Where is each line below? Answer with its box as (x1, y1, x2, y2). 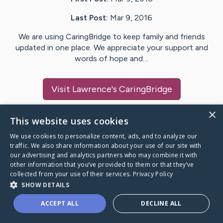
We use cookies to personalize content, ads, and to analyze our (10, 132, 198, 140)
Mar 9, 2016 (110, 13, 152, 23)
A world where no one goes (12, 191, 128, 203)
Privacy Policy (132, 170, 173, 178)
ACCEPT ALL (41, 199, 79, 208)
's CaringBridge (111, 84, 172, 95)
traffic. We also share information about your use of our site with (10, 141, 202, 150)
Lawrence (72, 84, 111, 95)
